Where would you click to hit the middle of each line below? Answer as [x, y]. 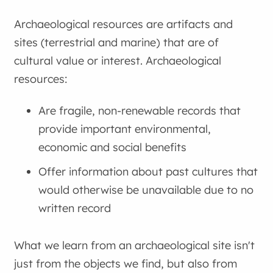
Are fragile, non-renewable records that [140, 110]
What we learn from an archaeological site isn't [135, 246]
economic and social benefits [113, 147]
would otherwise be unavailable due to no [146, 190]
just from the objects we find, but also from [126, 264]
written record [75, 208]
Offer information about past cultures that [148, 171]
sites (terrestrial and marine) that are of [117, 43]
